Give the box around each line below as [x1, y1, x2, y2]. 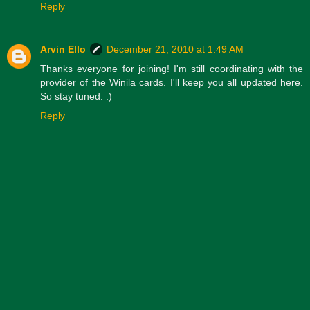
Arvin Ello [40, 43, 86, 55]
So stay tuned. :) [40, 90, 112, 102]
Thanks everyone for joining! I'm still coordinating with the [40, 62, 303, 74]
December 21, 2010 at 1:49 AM [107, 43, 244, 55]
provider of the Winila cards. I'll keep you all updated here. [40, 76, 303, 88]
